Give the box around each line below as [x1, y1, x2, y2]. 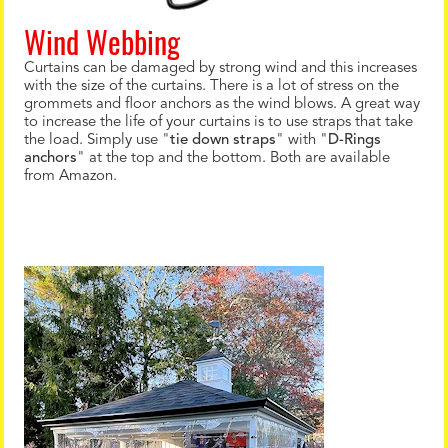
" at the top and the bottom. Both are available [77, 151, 390, 166]
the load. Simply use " [24, 133, 170, 148]
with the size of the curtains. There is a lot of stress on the [24, 79, 399, 94]
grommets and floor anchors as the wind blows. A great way [24, 97, 420, 112]
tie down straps [170, 133, 276, 148]
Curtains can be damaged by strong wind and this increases [24, 61, 417, 76]
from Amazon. [24, 169, 117, 184]
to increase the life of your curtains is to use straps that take [24, 115, 413, 130]
